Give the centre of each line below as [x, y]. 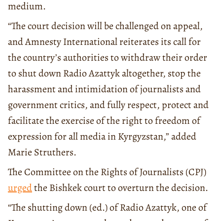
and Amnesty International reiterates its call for [104, 41]
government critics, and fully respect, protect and [108, 105]
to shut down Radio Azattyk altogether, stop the [104, 73]
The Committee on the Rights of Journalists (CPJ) [107, 172]
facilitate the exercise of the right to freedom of [104, 120]
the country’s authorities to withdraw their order [108, 57]
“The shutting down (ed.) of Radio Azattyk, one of [107, 207]
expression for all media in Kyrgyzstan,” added [102, 136]
